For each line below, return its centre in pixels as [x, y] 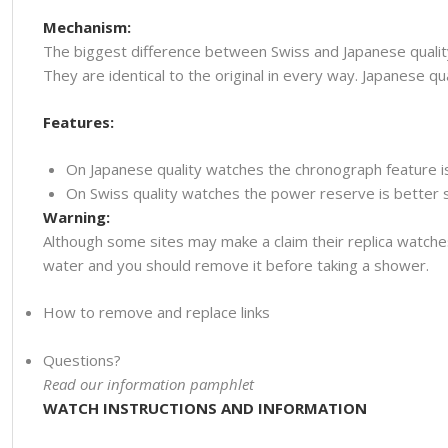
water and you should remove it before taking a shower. [235, 264]
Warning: [76, 216]
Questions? [81, 359]
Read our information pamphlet [148, 383]
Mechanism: [86, 26]
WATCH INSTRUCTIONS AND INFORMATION [204, 407]
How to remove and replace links [156, 311]
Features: [78, 121]
